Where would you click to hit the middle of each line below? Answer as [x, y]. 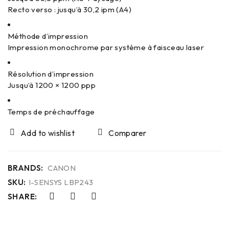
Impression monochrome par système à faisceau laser [106, 47]
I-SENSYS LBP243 [61, 182]
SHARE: [22, 197]
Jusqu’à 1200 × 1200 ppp [52, 85]
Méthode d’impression [48, 36]
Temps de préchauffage [51, 112]
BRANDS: [26, 168]
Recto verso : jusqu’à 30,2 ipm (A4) [70, 9]
